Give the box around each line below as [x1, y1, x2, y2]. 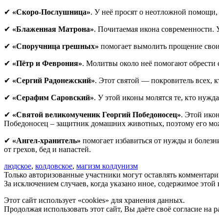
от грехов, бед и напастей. [4, 145, 91, 153]
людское [4, 161, 31, 170]
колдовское [35, 161, 72, 170]
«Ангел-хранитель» [12, 136, 81, 145]
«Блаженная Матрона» [12, 24, 94, 33]
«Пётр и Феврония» [12, 59, 82, 67]
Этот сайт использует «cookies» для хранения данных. [4, 196, 185, 204]
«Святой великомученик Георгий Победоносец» [12, 110, 181, 119]
